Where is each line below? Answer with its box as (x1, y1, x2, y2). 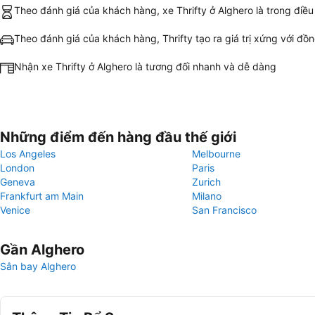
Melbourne (192, 148, 240, 160)
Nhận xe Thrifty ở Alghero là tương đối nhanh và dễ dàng (14, 60, 276, 72)
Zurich (192, 176, 221, 188)
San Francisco (192, 204, 257, 216)
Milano (192, 190, 221, 202)
